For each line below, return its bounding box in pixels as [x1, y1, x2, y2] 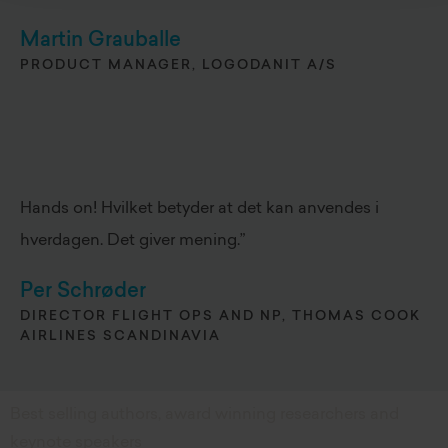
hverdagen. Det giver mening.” [20, 233, 246, 249]
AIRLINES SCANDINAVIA [20, 330, 221, 343]
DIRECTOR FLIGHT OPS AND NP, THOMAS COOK [20, 310, 421, 323]
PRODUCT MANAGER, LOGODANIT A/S [20, 59, 337, 72]
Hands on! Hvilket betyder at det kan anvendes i [20, 201, 379, 217]
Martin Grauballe [20, 31, 181, 51]
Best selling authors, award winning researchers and [10, 407, 399, 423]
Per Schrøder [20, 282, 146, 302]
